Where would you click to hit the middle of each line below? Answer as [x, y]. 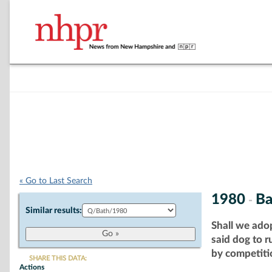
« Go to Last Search [56, 181]
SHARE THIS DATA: [58, 258]
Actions [32, 267]
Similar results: [54, 211]
